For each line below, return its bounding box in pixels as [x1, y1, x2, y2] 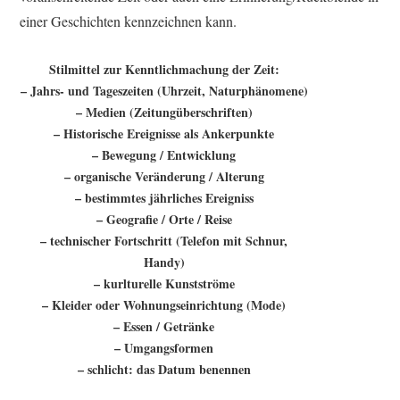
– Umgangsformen [114, 338, 214, 358]
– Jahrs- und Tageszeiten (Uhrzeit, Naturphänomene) [20, 81, 308, 101]
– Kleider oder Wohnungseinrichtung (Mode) [42, 296, 287, 315]
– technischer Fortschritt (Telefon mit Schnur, [40, 231, 288, 251]
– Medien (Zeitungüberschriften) [75, 103, 253, 122]
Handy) [143, 253, 185, 272]
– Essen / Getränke [113, 317, 215, 337]
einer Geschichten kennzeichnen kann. [20, 12, 237, 31]
